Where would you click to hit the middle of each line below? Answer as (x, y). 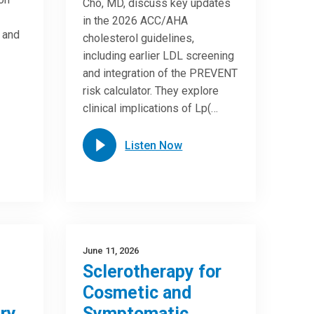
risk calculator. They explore (151, 91)
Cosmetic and (137, 293)
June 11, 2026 (111, 251)
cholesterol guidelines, (139, 38)
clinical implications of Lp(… (151, 108)
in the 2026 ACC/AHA (136, 21)
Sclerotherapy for (152, 272)
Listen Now (154, 145)
